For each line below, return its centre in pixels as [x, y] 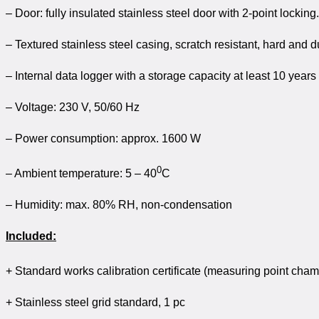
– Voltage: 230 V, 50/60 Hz [73, 107]
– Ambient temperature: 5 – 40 [81, 173]
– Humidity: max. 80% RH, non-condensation [119, 204]
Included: [31, 236]
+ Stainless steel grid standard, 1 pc [95, 303]
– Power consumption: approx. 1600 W [103, 138]
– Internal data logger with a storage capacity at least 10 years [161, 75]
